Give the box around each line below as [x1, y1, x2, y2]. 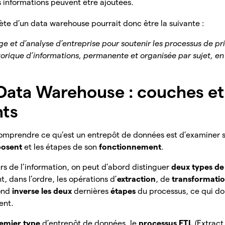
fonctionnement [99, 143, 162, 152]
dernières [74, 187, 111, 196]
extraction [117, 175, 156, 184]
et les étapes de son [24, 143, 99, 152]
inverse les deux [12, 187, 74, 196]
